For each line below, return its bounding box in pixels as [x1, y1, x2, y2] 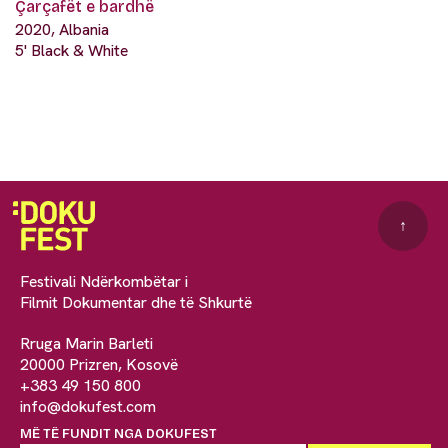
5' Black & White [15, 39, 128, 61]
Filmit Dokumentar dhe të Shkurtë [20, 291, 252, 313]
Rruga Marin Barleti [20, 332, 153, 354]
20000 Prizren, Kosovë [20, 353, 178, 375]
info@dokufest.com [20, 395, 156, 417]
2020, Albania [15, 18, 109, 40]
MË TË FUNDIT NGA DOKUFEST [20, 425, 217, 442]
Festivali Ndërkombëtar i [20, 270, 188, 292]
